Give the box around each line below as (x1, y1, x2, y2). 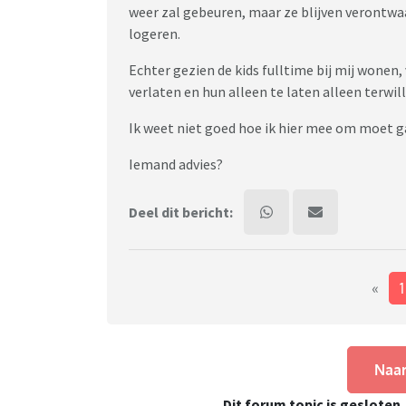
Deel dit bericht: (129, 203, 233, 222)
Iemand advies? (129, 155, 223, 174)
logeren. (129, 24, 180, 43)
